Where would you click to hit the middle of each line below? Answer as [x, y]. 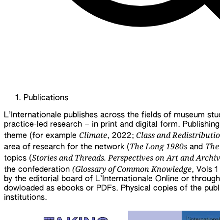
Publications [46, 98]
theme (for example [41, 136]
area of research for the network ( [67, 148]
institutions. [26, 198]
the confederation [38, 170]
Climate [93, 135]
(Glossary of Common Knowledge [132, 169]
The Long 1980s [158, 147]
